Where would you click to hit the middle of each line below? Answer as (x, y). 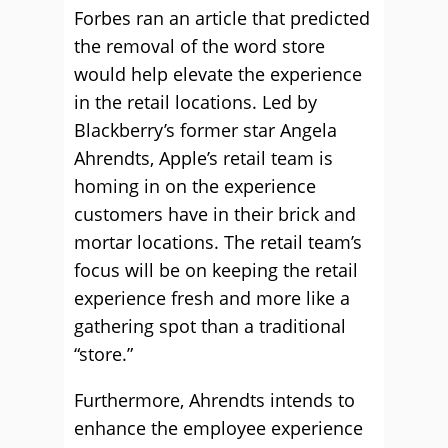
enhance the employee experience (218, 428)
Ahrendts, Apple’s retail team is (203, 158)
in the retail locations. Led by (195, 102)
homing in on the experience (195, 186)
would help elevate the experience (218, 74)
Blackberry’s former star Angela (205, 130)
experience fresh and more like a (212, 298)
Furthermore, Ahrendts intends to (214, 400)
